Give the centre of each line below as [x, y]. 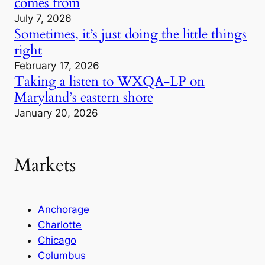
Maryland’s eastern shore [84, 97]
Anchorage [64, 209]
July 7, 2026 [43, 18]
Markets [45, 165]
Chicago [57, 240]
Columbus [62, 255]
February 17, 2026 [57, 65]
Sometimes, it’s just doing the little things [130, 34]
